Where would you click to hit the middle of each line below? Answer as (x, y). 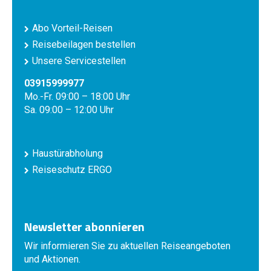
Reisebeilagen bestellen (84, 44)
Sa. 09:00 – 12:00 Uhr (69, 110)
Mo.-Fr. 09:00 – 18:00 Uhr (77, 96)
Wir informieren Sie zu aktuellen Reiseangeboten (127, 246)
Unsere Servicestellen (79, 61)
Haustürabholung (67, 153)
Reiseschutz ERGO (72, 170)
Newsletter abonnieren (84, 227)
